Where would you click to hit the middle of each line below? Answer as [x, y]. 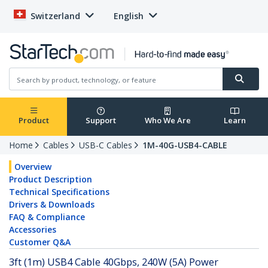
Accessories [33, 230]
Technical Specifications [59, 192]
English [129, 16]
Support [100, 121]
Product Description [51, 179]
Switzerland [55, 16]
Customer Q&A [40, 242]
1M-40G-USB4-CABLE [185, 145]
